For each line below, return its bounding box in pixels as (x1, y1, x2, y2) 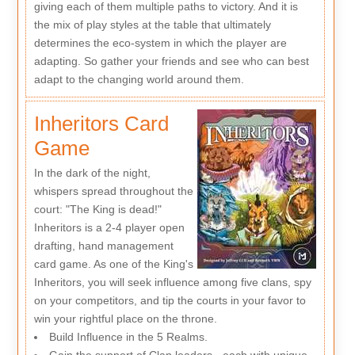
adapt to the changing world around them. (33, 73, 244, 86)
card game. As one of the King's (33, 257, 193, 270)
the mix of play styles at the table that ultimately (33, 18, 271, 32)
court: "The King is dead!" (33, 202, 162, 216)
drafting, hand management (33, 239, 174, 252)
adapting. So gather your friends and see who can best (33, 55, 309, 68)
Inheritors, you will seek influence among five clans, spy (33, 275, 311, 288)
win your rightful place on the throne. (33, 311, 217, 325)
